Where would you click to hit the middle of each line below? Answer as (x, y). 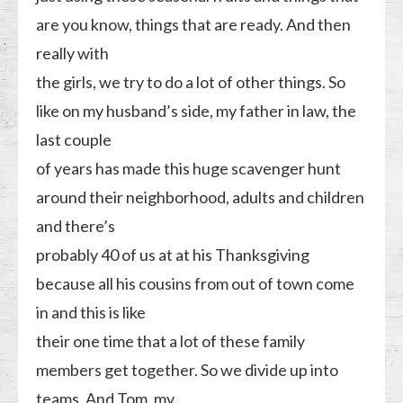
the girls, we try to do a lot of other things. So (191, 81)
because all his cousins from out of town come (196, 283)
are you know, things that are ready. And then (194, 24)
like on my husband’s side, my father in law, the (197, 110)
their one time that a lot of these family (171, 340)
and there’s (76, 225)
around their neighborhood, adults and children (201, 197)
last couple (74, 139)
